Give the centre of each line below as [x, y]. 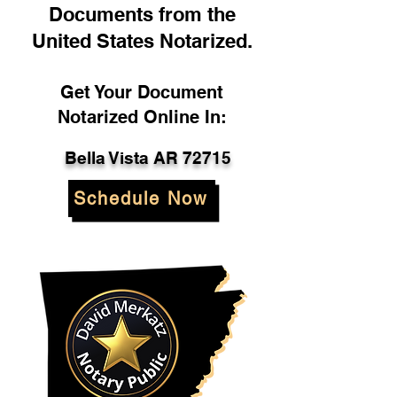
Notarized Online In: [142, 117]
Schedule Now [140, 198]
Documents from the [142, 14]
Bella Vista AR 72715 [148, 158]
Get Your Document [142, 92]
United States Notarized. [142, 41]
